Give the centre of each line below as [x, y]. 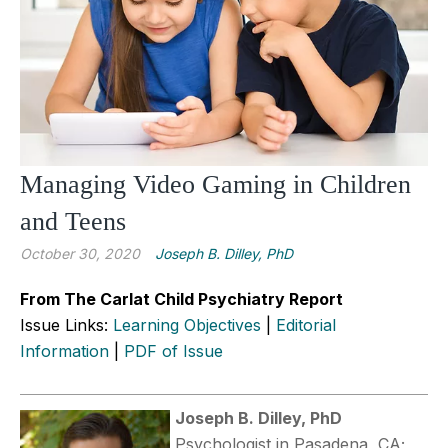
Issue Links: [66, 325]
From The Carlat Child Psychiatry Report [181, 299]
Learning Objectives [187, 325]
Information [64, 351]
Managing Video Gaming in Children [215, 185]
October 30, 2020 [80, 254]
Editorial [306, 325]
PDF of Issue [173, 351]
